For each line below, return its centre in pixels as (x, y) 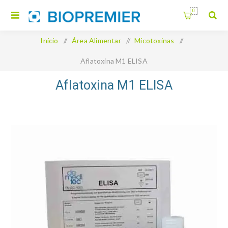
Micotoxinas (154, 40)
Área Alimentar (96, 40)
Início (49, 40)
